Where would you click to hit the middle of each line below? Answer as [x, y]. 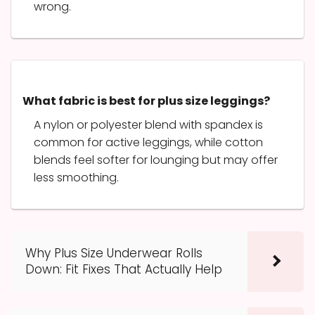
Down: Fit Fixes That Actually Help [124, 269]
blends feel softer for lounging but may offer [156, 160]
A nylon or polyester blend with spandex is [148, 124]
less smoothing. [76, 177]
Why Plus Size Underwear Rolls [114, 253]
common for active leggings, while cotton [148, 142]
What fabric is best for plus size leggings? [146, 101]
